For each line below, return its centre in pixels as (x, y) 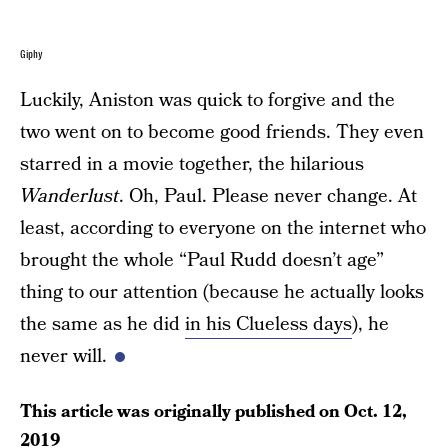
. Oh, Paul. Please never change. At (268, 196)
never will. (63, 356)
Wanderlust (69, 196)
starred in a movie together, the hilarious (192, 164)
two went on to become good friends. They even (222, 132)
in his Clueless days (268, 324)
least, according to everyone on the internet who (223, 228)
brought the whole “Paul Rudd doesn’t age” (202, 260)
